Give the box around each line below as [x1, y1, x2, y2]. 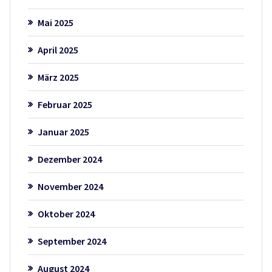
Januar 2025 [37, 126, 89, 138]
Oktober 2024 [37, 208, 95, 220]
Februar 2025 [37, 98, 92, 111]
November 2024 [37, 180, 103, 193]
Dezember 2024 [37, 153, 102, 166]
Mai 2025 [37, 16, 73, 29]
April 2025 [37, 44, 78, 56]
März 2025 [37, 71, 79, 84]
